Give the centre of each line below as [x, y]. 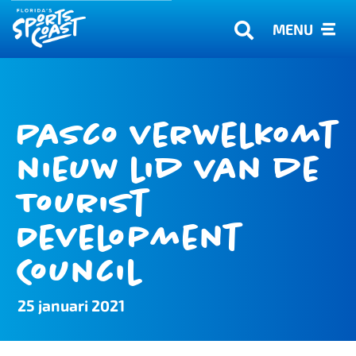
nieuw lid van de [170, 169]
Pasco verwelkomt [178, 135]
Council [80, 272]
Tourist [83, 203]
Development [130, 238]
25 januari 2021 [72, 306]
